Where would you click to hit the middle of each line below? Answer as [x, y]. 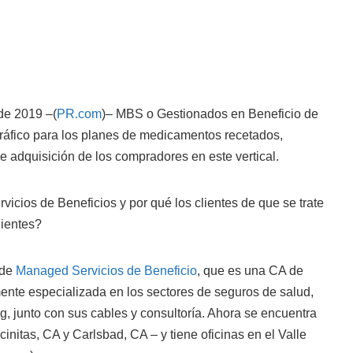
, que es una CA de [250, 271]
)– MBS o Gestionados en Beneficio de [210, 114]
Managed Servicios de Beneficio [106, 271]
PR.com [79, 114]
